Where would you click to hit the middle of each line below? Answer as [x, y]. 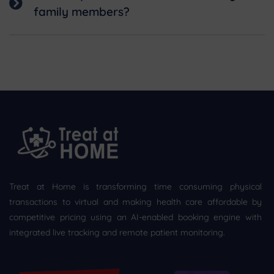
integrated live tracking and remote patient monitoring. [117, 232]
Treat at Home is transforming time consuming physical [135, 186]
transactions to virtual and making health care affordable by [135, 202]
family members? [82, 11]
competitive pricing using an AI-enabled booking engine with [135, 217]
